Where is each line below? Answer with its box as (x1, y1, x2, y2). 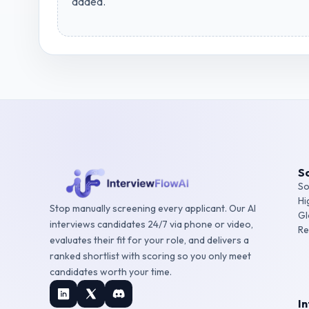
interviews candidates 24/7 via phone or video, (50, 217, 253, 230)
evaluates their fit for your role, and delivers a (50, 233, 249, 246)
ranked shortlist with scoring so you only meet (50, 249, 251, 262)
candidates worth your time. (50, 265, 172, 278)
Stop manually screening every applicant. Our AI (50, 201, 256, 215)
